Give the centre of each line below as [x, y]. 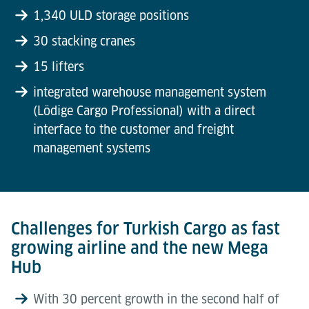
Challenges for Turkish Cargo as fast [146, 228]
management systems [92, 148]
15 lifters [59, 66]
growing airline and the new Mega [140, 248]
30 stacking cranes [84, 41]
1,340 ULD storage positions [111, 15]
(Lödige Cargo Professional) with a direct [144, 110]
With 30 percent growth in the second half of [156, 299]
